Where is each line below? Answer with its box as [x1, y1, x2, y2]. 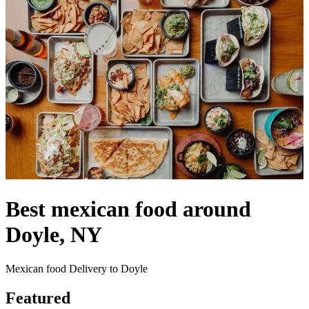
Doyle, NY [6, 222, 102, 248]
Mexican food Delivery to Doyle [6, 262, 148, 275]
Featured [6, 288, 70, 307]
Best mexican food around [6, 197, 251, 222]
